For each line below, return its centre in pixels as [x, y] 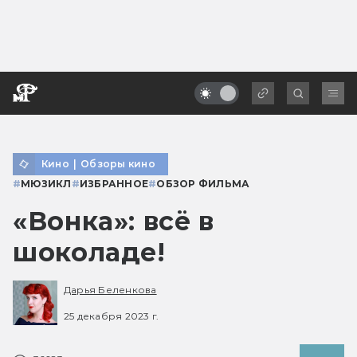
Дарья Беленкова [110, 290]
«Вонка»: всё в [114, 221]
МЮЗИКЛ [46, 183]
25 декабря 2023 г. [112, 316]
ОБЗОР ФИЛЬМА [203, 183]
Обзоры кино [118, 163]
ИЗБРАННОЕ [114, 183]
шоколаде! [89, 252]
